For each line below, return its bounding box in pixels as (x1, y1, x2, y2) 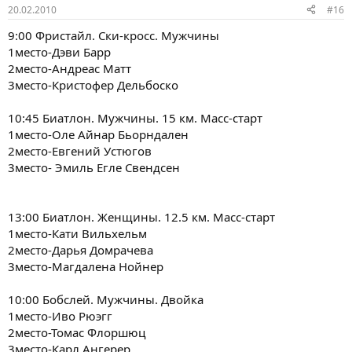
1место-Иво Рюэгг (8, 307, 112, 324)
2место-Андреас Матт (8, 60, 131, 76)
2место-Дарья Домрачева (8, 241, 153, 258)
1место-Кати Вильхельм (8, 225, 147, 241)
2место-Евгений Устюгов (8, 142, 152, 159)
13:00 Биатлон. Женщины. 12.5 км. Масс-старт (8, 208, 275, 225)
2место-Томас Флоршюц (8, 324, 145, 340)
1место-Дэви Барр (8, 43, 111, 60)
